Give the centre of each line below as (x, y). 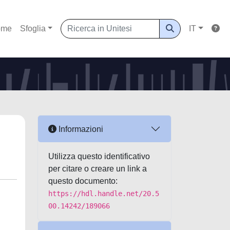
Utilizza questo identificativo (99, 156)
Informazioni (80, 129)
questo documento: (83, 181)
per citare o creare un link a (98, 169)
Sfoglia (33, 28)
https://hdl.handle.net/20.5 (104, 194)
